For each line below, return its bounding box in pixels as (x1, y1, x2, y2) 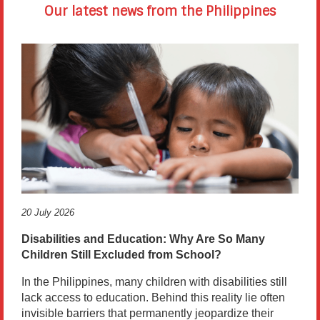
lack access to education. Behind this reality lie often (21, 291, 285, 304)
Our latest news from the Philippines (44, 3, 276, 21)
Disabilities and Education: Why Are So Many (21, 233, 265, 246)
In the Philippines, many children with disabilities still (21, 276, 287, 289)
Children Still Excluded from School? (21, 249, 221, 261)
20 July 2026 (21, 207, 74, 219)
